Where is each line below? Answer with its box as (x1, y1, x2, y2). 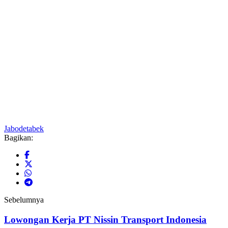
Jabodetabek (4, 124, 44, 133)
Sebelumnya (4, 195, 44, 205)
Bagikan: (4, 133, 33, 142)
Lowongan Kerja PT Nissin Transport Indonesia (4, 214, 207, 225)
